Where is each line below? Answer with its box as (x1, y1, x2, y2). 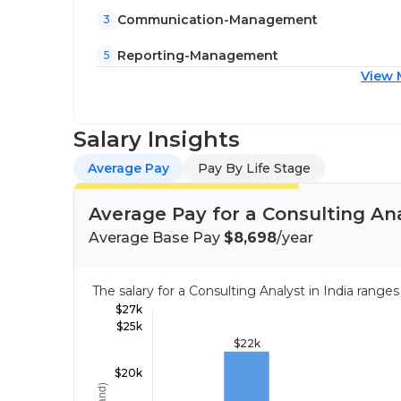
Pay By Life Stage (198, 160, 311, 176)
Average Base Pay (89, 229, 224, 246)
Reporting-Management (117, 47, 278, 64)
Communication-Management (117, 11, 318, 28)
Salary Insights (73, 126, 240, 152)
